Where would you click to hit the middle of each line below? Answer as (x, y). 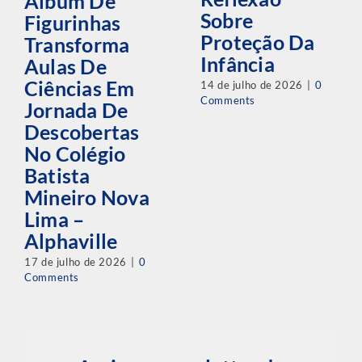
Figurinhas (72, 23)
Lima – (54, 219)
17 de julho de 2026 (75, 262)
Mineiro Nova (86, 197)
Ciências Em (79, 88)
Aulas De (65, 66)
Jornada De (76, 110)
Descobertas (82, 132)
